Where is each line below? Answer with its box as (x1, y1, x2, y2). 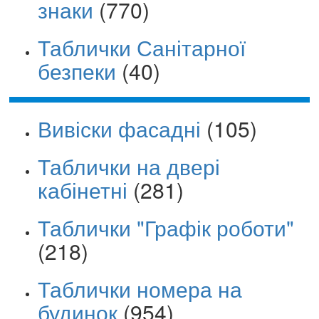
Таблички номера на (38, 273, 242, 304)
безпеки (38, 55, 116, 86)
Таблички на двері (38, 150, 220, 182)
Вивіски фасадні (38, 113, 201, 144)
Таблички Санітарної (38, 31, 246, 63)
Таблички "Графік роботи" (38, 211, 294, 243)
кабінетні (38, 174, 127, 205)
